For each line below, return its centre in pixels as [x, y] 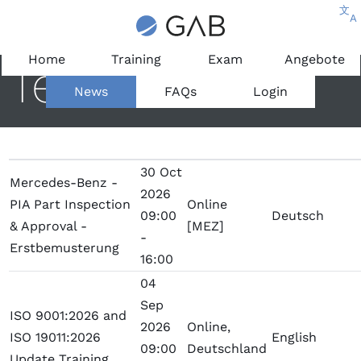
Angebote [315, 60]
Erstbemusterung [65, 248]
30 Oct [162, 172]
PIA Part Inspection [71, 205]
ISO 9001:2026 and [68, 316]
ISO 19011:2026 [56, 338]
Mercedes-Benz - [64, 183]
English [295, 338]
